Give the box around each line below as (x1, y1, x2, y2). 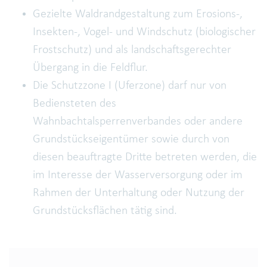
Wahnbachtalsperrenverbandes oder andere (33, 116, 243, 128)
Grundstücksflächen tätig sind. (33, 205, 177, 218)
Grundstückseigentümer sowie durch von (33, 133, 229, 146)
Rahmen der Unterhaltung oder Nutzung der (33, 187, 244, 200)
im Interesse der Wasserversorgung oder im (33, 169, 243, 182)
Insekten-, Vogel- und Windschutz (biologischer (33, 26, 256, 39)
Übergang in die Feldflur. (33, 62, 148, 74)
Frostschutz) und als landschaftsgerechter (33, 44, 231, 57)
